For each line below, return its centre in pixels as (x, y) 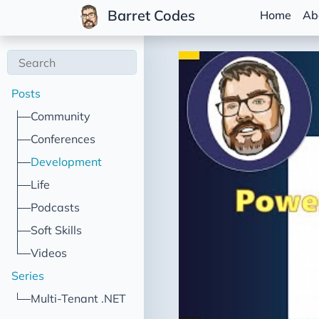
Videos (49, 253)
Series (28, 276)
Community (61, 116)
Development (67, 162)
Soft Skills (57, 230)
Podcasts (56, 207)
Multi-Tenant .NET (79, 298)
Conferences (63, 139)
